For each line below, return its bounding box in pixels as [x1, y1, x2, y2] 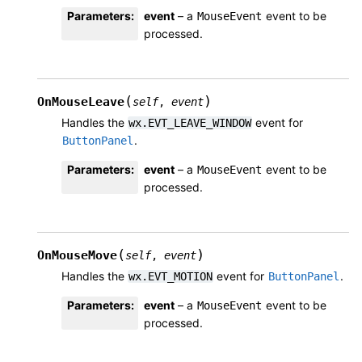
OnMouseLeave [37, 94, 124, 109]
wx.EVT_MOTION [128, 269, 213, 283]
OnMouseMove [37, 247, 117, 263]
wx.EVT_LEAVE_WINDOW [128, 116, 251, 129]
